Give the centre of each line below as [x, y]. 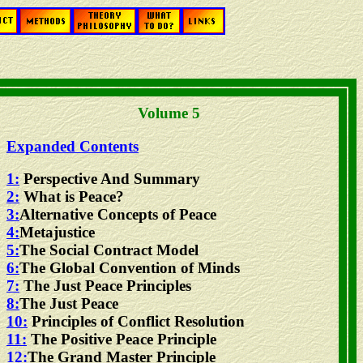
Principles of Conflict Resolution [136, 322]
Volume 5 [169, 113]
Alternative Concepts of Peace [118, 215]
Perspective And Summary [110, 179]
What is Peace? [72, 197]
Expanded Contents [73, 146]
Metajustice [57, 233]
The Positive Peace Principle [122, 340]
